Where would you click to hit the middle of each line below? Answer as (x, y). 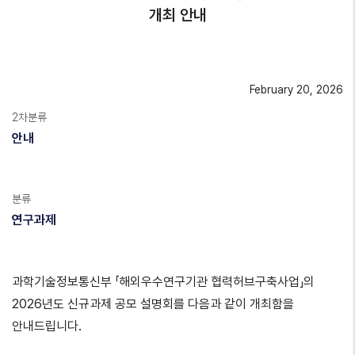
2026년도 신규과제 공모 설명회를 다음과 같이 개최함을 (153, 304)
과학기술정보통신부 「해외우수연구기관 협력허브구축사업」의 (163, 282)
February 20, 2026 (296, 90)
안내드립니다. (47, 326)
